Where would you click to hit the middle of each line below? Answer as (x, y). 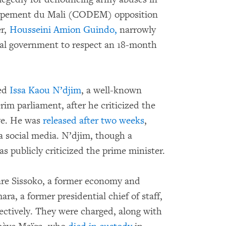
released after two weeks (94, 121)
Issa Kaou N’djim (45, 91)
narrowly (136, 30)
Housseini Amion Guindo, (63, 30)
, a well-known (111, 91)
